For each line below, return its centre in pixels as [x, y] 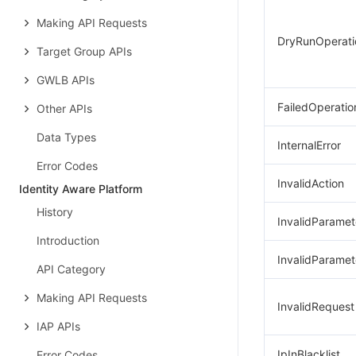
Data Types [66, 137]
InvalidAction [311, 183]
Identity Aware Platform [81, 189]
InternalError [309, 145]
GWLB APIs [66, 80]
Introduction [68, 240]
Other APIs [64, 108]
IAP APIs [58, 326]
